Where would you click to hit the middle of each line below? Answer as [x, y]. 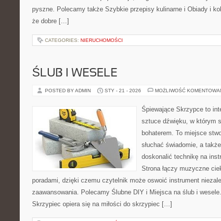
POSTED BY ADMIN [69, 91]
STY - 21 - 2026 [123, 91]
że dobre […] [51, 21]
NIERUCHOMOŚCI [102, 40]
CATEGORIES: [63, 40]
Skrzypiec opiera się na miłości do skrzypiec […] [102, 204]
